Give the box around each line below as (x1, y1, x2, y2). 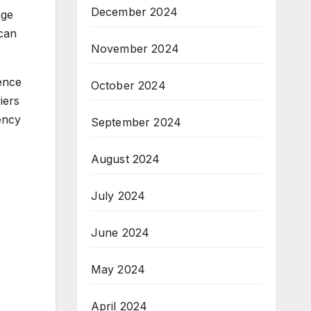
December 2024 (90, 5, 178, 19)
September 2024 (90, 115, 182, 129)
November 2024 (90, 42, 180, 56)
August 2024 (90, 152, 160, 166)
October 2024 (90, 78, 166, 92)
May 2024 (90, 262, 146, 276)
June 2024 (90, 226, 150, 239)
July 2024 (90, 189, 146, 203)
